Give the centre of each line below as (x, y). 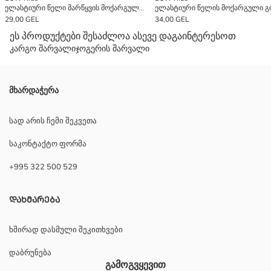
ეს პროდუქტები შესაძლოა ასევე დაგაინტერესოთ (123, 36)
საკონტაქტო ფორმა (48, 144)
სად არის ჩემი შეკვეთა (53, 121)
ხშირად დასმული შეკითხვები (66, 230)
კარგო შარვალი (43, 48)
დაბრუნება (30, 253)
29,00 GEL (22, 19)
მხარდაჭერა (34, 90)
